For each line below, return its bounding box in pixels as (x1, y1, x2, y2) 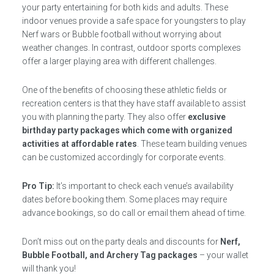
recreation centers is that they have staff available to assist (21, 98, 246, 108)
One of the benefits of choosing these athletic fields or (21, 84, 227, 95)
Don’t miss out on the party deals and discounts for (21, 236, 220, 246)
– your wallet (197, 250, 248, 260)
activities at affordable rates (21, 138, 137, 149)
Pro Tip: (21, 180, 54, 191)
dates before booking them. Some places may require (21, 194, 227, 204)
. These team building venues (136, 138, 247, 149)
